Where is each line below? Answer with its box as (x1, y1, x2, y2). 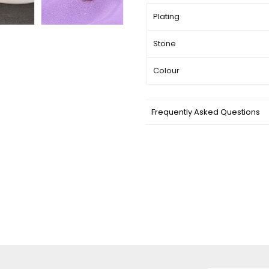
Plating (153, 11, 180, 23)
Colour (153, 65, 180, 77)
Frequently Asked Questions (151, 106, 260, 118)
